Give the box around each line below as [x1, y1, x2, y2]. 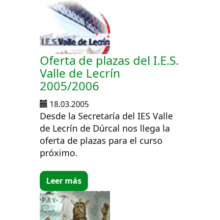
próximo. [40, 146, 78, 159]
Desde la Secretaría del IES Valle [40, 110, 173, 122]
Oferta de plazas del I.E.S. [40, 52, 179, 68]
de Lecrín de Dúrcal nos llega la [40, 122, 170, 134]
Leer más [46, 175, 82, 186]
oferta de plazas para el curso [40, 134, 163, 146]
